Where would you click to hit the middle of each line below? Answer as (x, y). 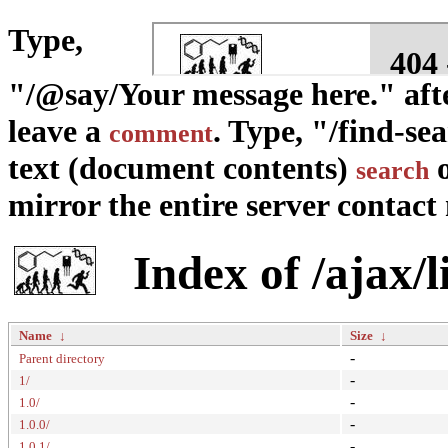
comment (161, 134)
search (392, 171)
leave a (58, 131)
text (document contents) (182, 168)
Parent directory (62, 358)
